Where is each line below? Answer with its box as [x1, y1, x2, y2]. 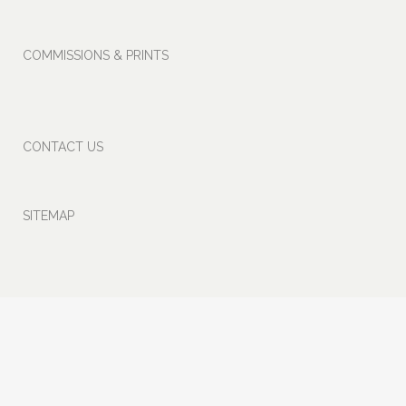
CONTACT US [23, 139, 103, 154]
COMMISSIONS [23, 47, 110, 63]
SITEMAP [23, 208, 74, 223]
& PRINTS [110, 47, 169, 63]
